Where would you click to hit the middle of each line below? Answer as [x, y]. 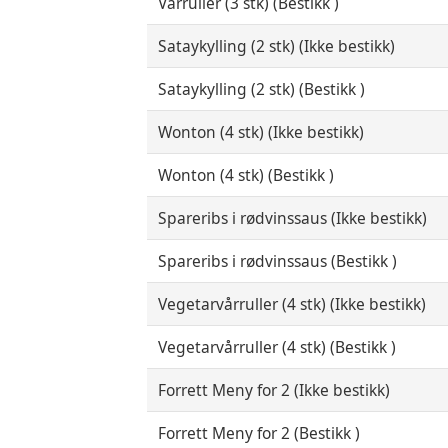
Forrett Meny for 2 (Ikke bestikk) [274, 390]
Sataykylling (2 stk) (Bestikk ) [262, 89]
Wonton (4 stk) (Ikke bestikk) [261, 132]
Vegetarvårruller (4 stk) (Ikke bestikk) [292, 304]
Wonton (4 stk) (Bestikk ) [246, 175]
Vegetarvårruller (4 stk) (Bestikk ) [277, 347]
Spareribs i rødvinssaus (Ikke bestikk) [293, 218]
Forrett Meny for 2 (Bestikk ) [259, 433]
